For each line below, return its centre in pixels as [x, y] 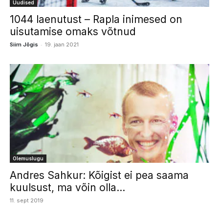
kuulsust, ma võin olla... [67, 187]
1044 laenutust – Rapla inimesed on [96, 20]
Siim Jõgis [24, 45]
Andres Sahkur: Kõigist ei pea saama [99, 175]
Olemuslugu [28, 158]
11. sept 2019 [27, 200]
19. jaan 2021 [62, 45]
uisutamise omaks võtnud [73, 32]
